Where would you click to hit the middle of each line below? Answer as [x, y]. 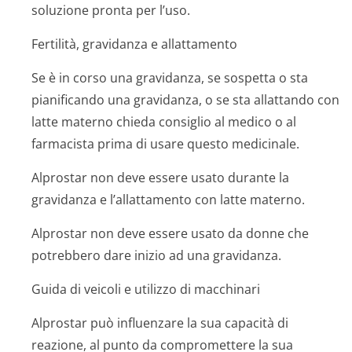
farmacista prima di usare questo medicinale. [165, 144]
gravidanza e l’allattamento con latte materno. [168, 200]
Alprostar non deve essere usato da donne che [170, 233]
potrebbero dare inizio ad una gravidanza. [156, 255]
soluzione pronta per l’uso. [111, 10]
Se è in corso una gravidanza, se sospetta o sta [170, 78]
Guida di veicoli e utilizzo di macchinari [146, 289]
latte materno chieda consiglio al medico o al [164, 122]
